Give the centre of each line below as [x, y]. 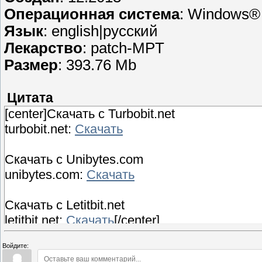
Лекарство [43, 48]
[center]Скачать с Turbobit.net [90, 114]
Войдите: [15, 246]
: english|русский [101, 31]
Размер [31, 65]
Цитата [30, 98]
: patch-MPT [123, 48]
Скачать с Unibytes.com [74, 160]
